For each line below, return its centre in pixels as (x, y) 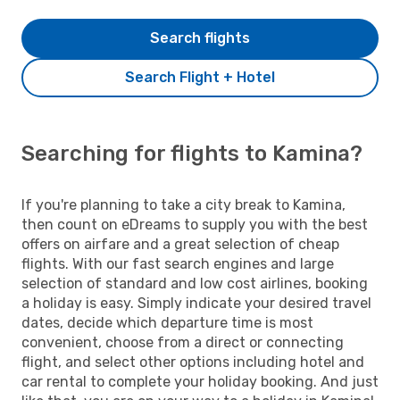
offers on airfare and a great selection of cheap (180, 244)
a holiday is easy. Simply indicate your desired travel (196, 303)
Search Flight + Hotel (200, 77)
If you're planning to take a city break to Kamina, (183, 204)
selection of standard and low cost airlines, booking (195, 283)
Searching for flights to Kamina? (192, 153)
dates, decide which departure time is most (167, 322)
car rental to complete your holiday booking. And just (200, 381)
